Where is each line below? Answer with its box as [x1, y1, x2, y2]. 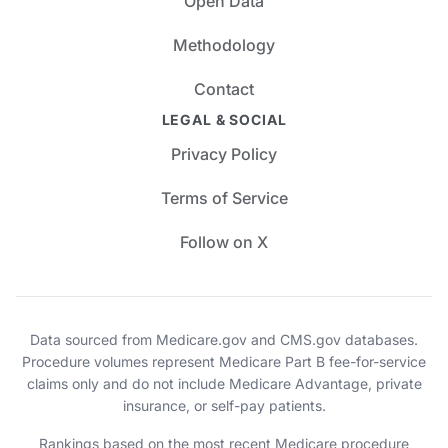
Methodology [173, 35, 275, 55]
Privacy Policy [171, 144, 277, 164]
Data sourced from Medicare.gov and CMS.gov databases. [30, 331, 418, 348]
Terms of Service [160, 188, 288, 208]
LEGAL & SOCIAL [161, 111, 287, 128]
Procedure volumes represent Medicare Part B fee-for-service [22, 353, 426, 370]
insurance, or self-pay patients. [122, 397, 326, 414]
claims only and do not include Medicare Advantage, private [26, 375, 422, 392]
